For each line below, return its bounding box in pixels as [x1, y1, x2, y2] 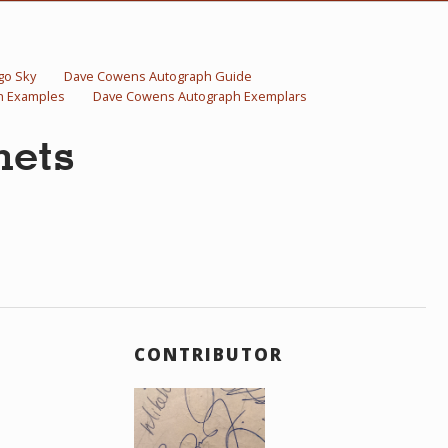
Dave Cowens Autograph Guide [64, 66, 253, 85]
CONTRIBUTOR [134, 342, 283, 366]
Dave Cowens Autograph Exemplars [93, 86, 308, 105]
